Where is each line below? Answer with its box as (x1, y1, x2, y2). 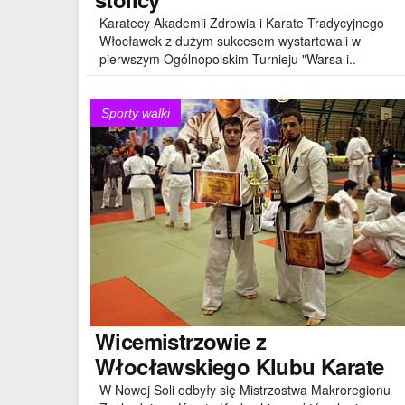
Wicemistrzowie (95, 325, 250, 356)
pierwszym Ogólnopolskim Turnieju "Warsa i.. (99, 49, 356, 68)
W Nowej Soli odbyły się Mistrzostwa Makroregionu (99, 380, 391, 399)
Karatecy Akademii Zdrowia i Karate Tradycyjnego (99, 13, 384, 32)
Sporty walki (101, 106, 170, 120)
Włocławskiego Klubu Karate (95, 350, 384, 381)
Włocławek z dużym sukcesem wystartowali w (99, 31, 361, 50)
